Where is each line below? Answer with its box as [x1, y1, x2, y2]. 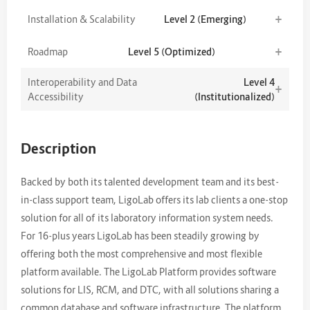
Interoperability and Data [28, 75, 137, 88]
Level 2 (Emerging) [164, 12, 246, 25]
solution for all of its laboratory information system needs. [21, 211, 273, 224]
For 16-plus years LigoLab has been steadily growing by [21, 229, 259, 241]
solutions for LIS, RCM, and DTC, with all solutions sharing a [21, 283, 279, 295]
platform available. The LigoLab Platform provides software [21, 265, 276, 277]
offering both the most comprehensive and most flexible [21, 247, 262, 259]
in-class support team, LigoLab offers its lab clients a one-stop [21, 193, 288, 206]
